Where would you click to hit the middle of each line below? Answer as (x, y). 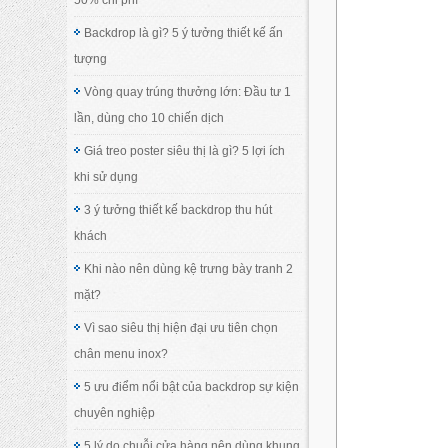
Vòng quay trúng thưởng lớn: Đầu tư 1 (188, 91)
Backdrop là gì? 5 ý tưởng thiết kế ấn (184, 32)
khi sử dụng (106, 176)
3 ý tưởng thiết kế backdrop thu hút (178, 209)
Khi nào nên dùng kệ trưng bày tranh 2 (189, 268)
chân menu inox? (121, 353)
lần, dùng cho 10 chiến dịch (149, 117)
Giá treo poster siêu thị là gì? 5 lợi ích (185, 150)
